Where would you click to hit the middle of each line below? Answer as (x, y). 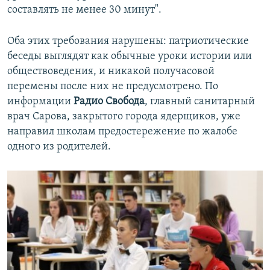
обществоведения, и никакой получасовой (111, 72)
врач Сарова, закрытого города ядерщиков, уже (124, 117)
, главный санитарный (200, 102)
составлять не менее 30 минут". (84, 10)
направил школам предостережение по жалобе (122, 132)
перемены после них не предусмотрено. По (113, 87)
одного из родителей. (59, 147)
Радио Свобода (109, 102)
